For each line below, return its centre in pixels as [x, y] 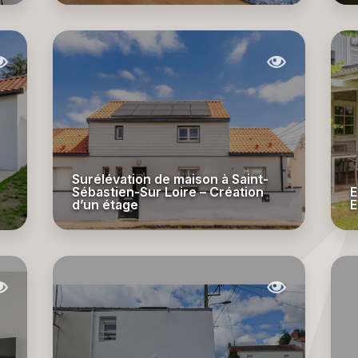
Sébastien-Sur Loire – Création [168, 192]
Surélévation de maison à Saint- [170, 179]
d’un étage [105, 205]
